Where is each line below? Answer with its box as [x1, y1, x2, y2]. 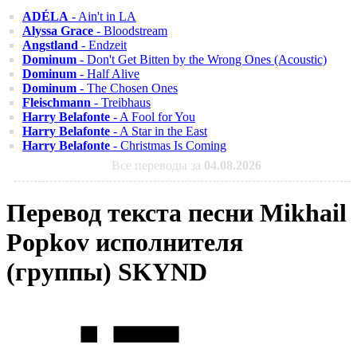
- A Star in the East [110, 124, 207, 138]
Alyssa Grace [22, 24, 93, 37]
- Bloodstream [93, 24, 167, 37]
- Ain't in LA [69, 10, 136, 23]
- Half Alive [76, 67, 139, 80]
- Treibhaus [91, 96, 151, 109]
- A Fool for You [110, 110, 195, 124]
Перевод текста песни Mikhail [6, 198, 347, 228]
